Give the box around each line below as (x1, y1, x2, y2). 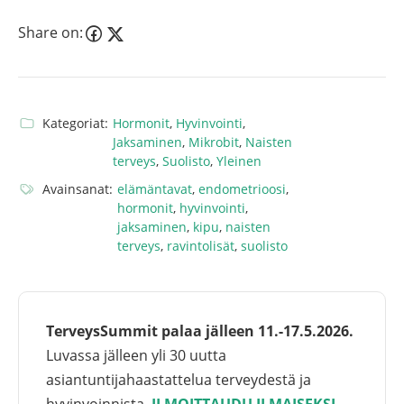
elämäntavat (117, 180, 192, 198)
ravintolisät (167, 237, 234, 255)
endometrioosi (198, 180, 286, 198)
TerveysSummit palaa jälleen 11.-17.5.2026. (46, 321, 353, 342)
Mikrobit (188, 133, 239, 151)
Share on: (18, 22, 83, 42)
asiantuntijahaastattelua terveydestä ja (46, 370, 311, 390)
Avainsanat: (42, 180, 113, 198)
